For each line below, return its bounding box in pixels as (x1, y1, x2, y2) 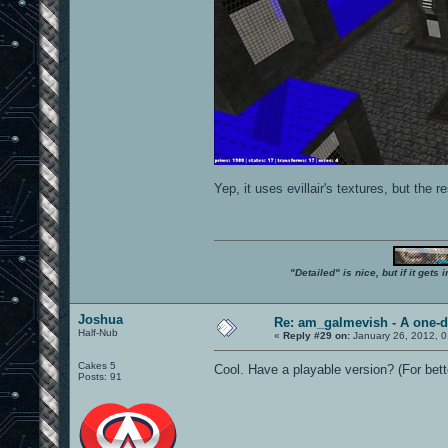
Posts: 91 (78, 370, 122, 382)
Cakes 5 (78, 359, 116, 371)
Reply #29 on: (283, 329, 350, 341)
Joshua (78, 311, 123, 327)
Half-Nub (78, 326, 118, 338)
